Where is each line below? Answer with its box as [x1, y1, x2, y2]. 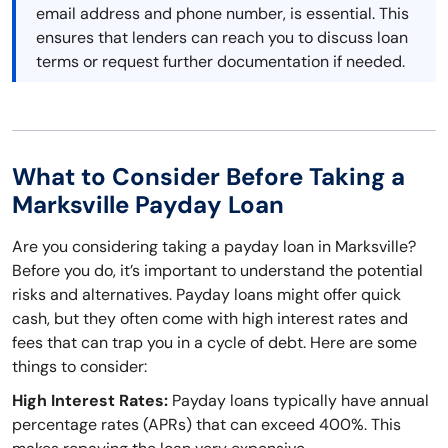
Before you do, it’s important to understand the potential [12, 260, 423, 282]
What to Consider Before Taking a [12, 161, 405, 193]
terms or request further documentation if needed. [36, 51, 405, 73]
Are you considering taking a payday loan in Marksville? [12, 236, 416, 258]
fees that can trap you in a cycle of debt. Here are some [12, 332, 417, 354]
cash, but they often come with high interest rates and [12, 308, 408, 330]
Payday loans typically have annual [168, 390, 429, 412]
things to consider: [12, 356, 147, 378]
